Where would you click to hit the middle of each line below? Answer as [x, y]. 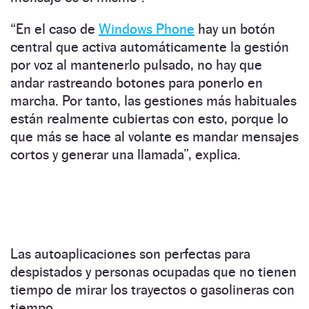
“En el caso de [54, 29]
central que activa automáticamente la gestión [150, 47]
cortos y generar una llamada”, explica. [126, 155]
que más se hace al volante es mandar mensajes [154, 137]
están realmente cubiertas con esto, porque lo [149, 119]
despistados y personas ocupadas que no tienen [153, 272]
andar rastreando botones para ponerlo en [137, 83]
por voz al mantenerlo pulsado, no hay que [136, 65]
